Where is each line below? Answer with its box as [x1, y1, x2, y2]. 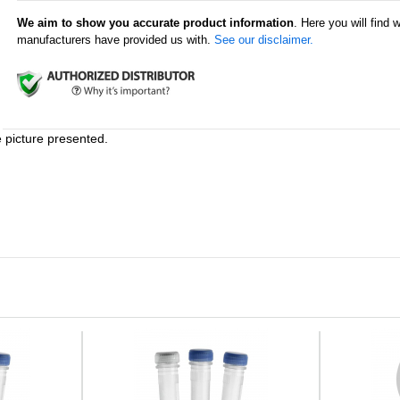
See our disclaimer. [213, 33, 313, 46]
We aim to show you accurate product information [16, 16, 294, 29]
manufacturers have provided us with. [16, 33, 214, 46]
